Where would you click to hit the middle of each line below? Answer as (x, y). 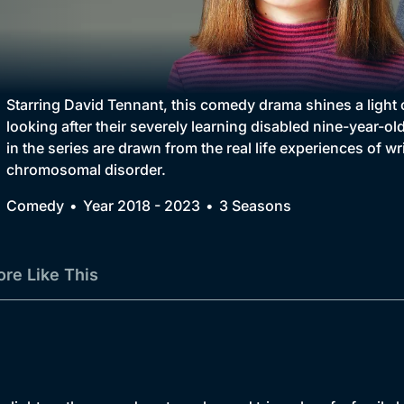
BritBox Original (145, 65)
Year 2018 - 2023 (142, 206)
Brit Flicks (124, 101)
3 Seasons (255, 206)
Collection (112, 34)
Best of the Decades (161, 137)
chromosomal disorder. (86, 170)
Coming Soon (138, 173)
